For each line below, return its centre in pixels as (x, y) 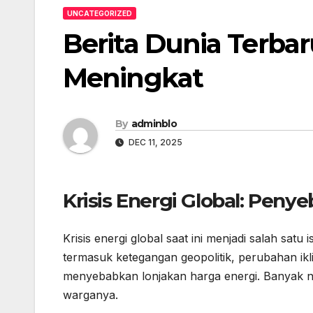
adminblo (154, 124)
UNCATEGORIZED (100, 13)
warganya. (90, 294)
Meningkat (133, 78)
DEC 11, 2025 (154, 143)
